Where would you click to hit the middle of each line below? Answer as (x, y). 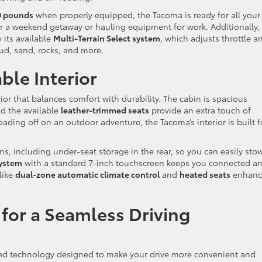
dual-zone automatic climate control (87, 174)
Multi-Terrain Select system (107, 38)
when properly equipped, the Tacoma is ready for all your (147, 14)
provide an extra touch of (200, 110)
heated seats (205, 174)
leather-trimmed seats (105, 110)
